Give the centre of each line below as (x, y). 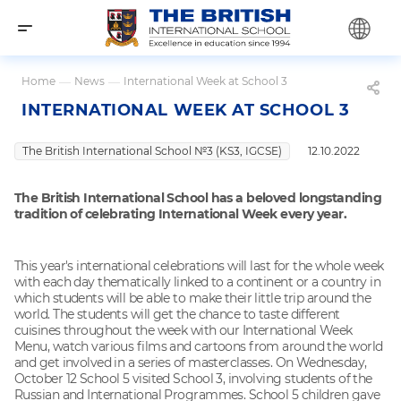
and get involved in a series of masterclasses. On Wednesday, (191, 362)
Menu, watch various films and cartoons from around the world (199, 346)
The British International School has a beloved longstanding (198, 197)
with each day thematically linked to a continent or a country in (198, 282)
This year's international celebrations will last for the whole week (199, 265)
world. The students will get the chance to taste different (177, 314)
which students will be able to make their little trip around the (193, 298)
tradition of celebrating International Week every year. (181, 213)
